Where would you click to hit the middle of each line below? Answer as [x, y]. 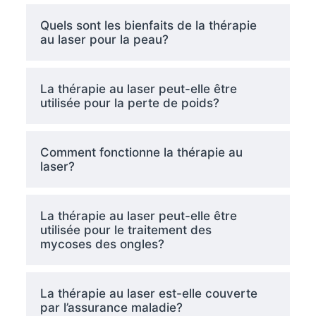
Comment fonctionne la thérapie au [141, 152]
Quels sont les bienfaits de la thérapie [148, 25]
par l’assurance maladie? [111, 307]
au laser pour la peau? [104, 39]
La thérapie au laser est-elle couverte [148, 293]
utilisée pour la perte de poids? [129, 103]
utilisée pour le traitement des [126, 230]
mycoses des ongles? [102, 244]
